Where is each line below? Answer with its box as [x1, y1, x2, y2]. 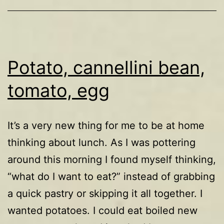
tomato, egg [7, 79, 109, 101]
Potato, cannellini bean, [7, 56, 205, 78]
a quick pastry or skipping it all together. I [7, 187, 202, 199]
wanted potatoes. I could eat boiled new [7, 204, 197, 216]
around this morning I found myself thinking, [7, 153, 216, 165]
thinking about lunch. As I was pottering [7, 136, 195, 148]
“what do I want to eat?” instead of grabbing [7, 170, 215, 182]
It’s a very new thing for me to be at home [7, 119, 204, 131]
